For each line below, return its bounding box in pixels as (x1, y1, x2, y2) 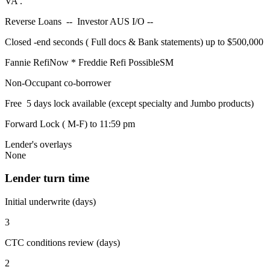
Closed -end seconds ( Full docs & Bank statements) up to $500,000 (5, 36, 263, 47)
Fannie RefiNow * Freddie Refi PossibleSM (5, 57, 174, 67)
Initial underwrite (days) (5, 196, 96, 207)
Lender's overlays (5, 139, 72, 149)
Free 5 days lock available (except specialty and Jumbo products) (5, 98, 254, 108)
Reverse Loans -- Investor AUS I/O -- (5, 16, 155, 27)
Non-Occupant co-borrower (5, 77, 113, 88)
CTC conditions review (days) (5, 237, 120, 248)
